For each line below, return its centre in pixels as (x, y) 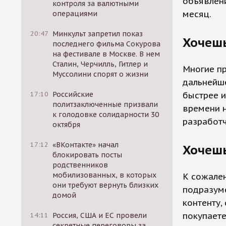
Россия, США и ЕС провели (100, 215)
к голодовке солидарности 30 (106, 115)
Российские (73, 94)
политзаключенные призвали (105, 104)
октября (67, 125)
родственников (80, 165)
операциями (75, 14)
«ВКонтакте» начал (86, 145)
